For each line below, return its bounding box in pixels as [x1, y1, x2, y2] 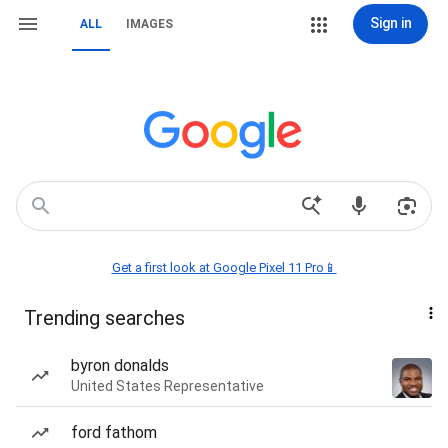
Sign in [369, 15, 412, 31]
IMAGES [126, 17, 173, 31]
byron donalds [71, 356, 169, 375]
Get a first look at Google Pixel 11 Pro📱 [111, 260, 337, 275]
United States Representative [71, 378, 264, 394]
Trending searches [24, 306, 185, 330]
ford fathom [71, 423, 157, 442]
